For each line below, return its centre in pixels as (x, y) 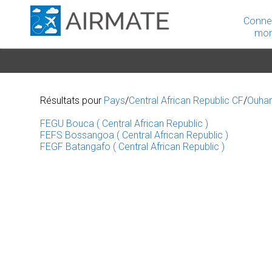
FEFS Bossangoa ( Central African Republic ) (134, 135)
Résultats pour (72, 100)
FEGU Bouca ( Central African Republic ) (124, 124)
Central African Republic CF (186, 100)
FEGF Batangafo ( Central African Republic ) (132, 147)
